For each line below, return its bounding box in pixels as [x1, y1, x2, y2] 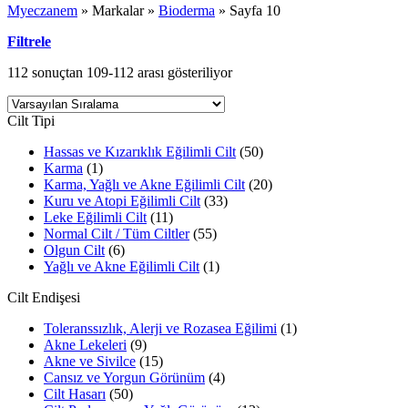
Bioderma [158, 2, 215, 18]
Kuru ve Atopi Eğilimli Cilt [44, 192, 200, 209]
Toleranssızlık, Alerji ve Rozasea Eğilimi [44, 320, 277, 336]
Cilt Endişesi [7, 289, 80, 305]
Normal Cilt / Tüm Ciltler [44, 225, 189, 241]
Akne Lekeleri [44, 336, 127, 352]
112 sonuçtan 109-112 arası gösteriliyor [7, 64, 232, 80]
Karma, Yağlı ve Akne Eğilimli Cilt [44, 176, 245, 192]
